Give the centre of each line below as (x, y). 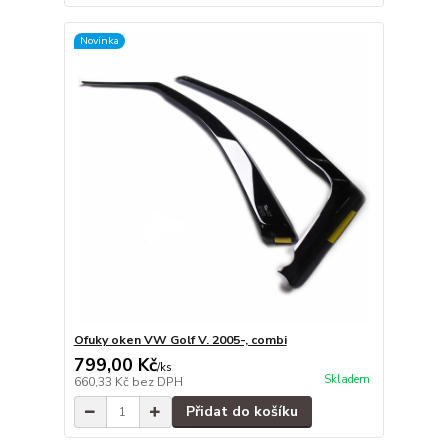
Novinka (99, 41)
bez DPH (157, 382)
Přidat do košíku (241, 412)
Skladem (346, 380)
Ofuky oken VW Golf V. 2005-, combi (180, 340)
